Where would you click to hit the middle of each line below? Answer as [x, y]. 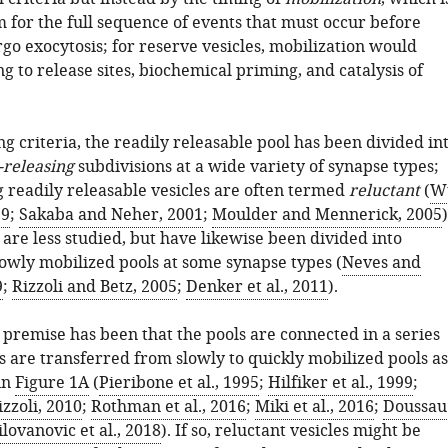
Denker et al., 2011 [256, 287]
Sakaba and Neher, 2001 [110, 215]
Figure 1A [51, 383]
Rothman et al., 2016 [168, 407]
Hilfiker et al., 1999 [340, 383]
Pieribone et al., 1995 [178, 383]
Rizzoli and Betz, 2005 [94, 287]
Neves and [381, 263]
